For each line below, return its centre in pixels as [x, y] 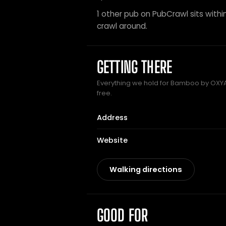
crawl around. [122, 26]
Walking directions [146, 169]
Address [112, 118]
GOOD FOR [123, 215]
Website [112, 140]
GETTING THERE [135, 67]
